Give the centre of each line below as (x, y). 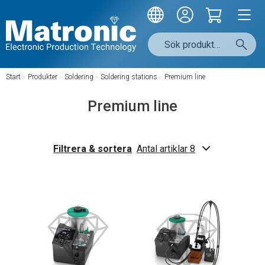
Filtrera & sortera (93, 149)
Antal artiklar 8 (166, 149)
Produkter (43, 77)
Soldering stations (129, 77)
